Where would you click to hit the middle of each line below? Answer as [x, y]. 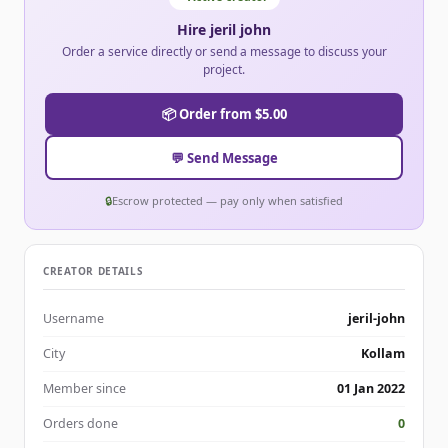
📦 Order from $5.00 [224, 114]
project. [224, 70]
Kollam [383, 354]
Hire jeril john [224, 30]
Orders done [80, 424]
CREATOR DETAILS [93, 271]
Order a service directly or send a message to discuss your [224, 52]
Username [73, 319]
